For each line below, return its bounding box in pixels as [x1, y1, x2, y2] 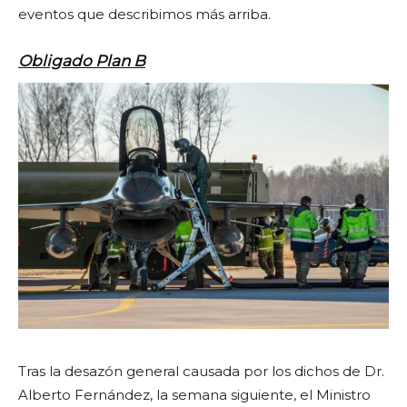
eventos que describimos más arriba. [18, 5, 271, 23]
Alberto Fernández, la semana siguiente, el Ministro [18, 386, 371, 404]
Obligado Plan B [18, 51, 145, 70]
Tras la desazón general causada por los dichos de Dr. [18, 362, 384, 381]
